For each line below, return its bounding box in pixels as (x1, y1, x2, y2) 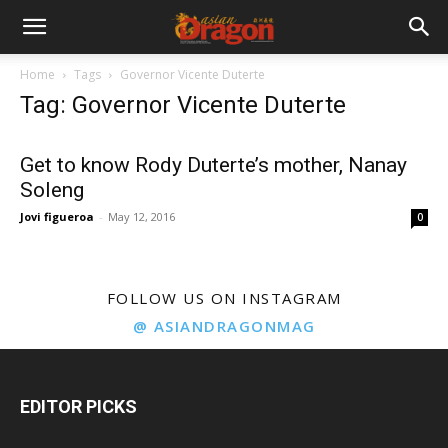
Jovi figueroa (20, 209, 94, 224)
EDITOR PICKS (20, 396, 137, 417)
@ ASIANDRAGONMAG (132, 316, 316, 336)
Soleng (20, 178, 84, 202)
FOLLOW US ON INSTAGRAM (106, 288, 342, 308)
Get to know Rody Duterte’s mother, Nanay (20, 153, 407, 177)
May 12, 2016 (108, 209, 175, 224)
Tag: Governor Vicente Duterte (20, 91, 346, 119)
